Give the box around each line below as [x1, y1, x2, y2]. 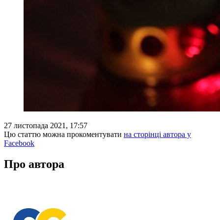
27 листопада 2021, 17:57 [4, 121, 87, 130]
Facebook [4, 138, 34, 147]
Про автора [4, 157, 64, 170]
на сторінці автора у [124, 130, 191, 138]
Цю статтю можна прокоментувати [4, 130, 124, 138]
